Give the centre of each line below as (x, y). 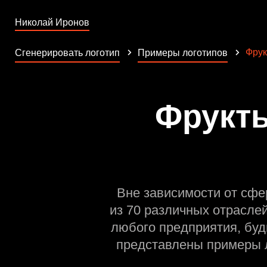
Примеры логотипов (183, 53)
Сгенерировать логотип (67, 53)
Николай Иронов (52, 22)
